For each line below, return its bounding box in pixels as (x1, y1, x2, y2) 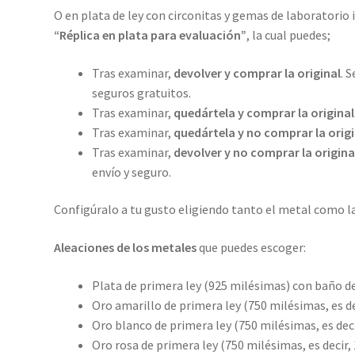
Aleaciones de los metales (53, 239, 197, 256)
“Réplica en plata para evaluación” (53, 27, 246, 44)
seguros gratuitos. (91, 84, 191, 101)
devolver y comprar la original (173, 64, 341, 81)
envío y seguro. (91, 163, 171, 180)
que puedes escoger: (196, 239, 306, 256)
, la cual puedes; (246, 27, 330, 44)
